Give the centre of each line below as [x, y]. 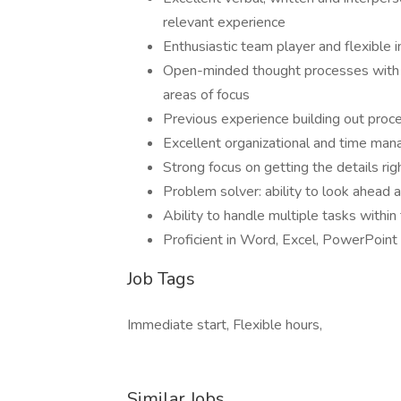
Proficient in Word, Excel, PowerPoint [280, 240]
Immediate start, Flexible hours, [225, 325]
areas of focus [206, 95]
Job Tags [161, 279]
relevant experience [224, 22]
